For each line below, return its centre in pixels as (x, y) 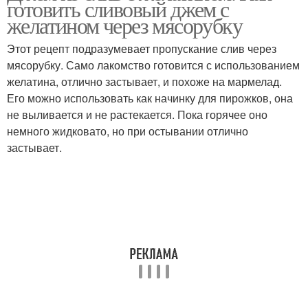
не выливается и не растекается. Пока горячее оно (137, 114)
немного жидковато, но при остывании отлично (128, 131)
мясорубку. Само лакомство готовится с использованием (153, 65)
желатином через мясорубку (124, 25)
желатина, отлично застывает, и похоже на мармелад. (144, 81)
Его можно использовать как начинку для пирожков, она (150, 98)
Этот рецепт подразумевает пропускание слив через (142, 48)
